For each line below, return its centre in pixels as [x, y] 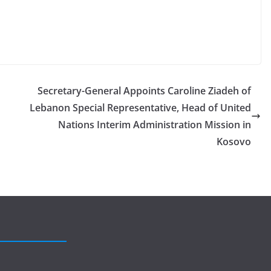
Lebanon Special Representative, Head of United [140, 108]
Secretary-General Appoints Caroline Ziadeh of [144, 91]
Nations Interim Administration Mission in [155, 125]
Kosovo [234, 142]
